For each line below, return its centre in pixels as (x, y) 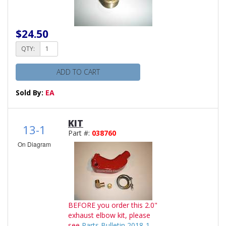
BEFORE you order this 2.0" (113, 205)
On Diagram (34, 144)
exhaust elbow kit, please (109, 215)
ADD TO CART (78, 72)
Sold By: (31, 92)
